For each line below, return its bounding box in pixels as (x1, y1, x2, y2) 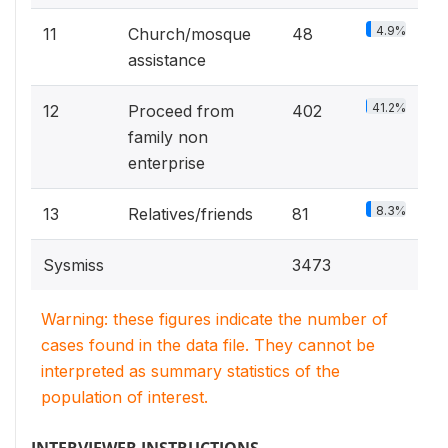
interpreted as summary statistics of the (41, 360, 340, 381)
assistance (128, 49, 206, 70)
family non (128, 126, 208, 147)
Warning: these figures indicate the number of (41, 308, 388, 329)
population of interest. (41, 386, 208, 407)
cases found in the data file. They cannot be (41, 334, 375, 355)
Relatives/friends (128, 203, 253, 224)
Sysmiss (43, 254, 104, 275)
